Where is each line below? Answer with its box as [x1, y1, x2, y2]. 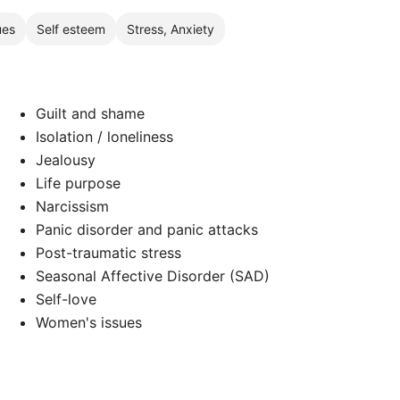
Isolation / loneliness [36, 128, 174, 146]
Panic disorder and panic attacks [36, 221, 259, 238]
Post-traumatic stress [36, 244, 182, 262]
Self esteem [37, 21, 105, 37]
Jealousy [36, 151, 96, 169]
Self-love [36, 290, 97, 308]
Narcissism [36, 197, 110, 215]
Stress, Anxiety [127, 21, 214, 37]
